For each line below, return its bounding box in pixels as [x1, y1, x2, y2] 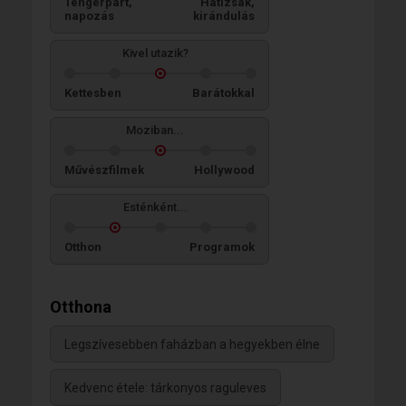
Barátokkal [192, 85, 255, 100]
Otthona [50, 296, 111, 316]
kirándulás [193, 8, 255, 23]
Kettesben [64, 85, 121, 100]
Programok [189, 239, 255, 254]
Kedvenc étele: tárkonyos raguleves [64, 380, 266, 395]
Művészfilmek [64, 162, 144, 177]
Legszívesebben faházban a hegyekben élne [64, 336, 320, 352]
